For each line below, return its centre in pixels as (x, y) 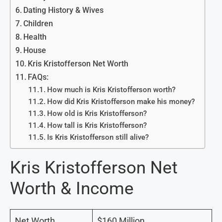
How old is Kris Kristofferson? (97, 114)
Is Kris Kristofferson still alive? (98, 138)
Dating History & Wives (64, 10)
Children (38, 24)
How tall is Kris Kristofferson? (97, 126)
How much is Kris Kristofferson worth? (111, 90)
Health (35, 37)
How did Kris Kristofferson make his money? (121, 102)
